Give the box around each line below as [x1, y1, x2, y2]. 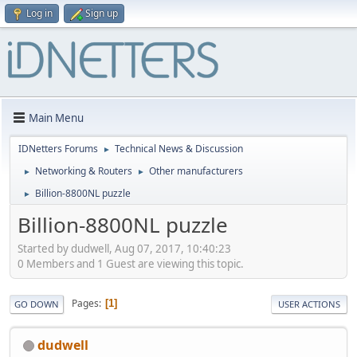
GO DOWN [14, 297, 59, 310]
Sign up [85, 6, 118, 20]
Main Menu [29, 110, 84, 125]
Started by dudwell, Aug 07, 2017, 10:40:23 [18, 241, 231, 256]
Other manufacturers [149, 164, 243, 178]
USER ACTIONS [278, 297, 340, 310]
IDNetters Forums [18, 142, 98, 155]
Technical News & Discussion [115, 142, 243, 155]
